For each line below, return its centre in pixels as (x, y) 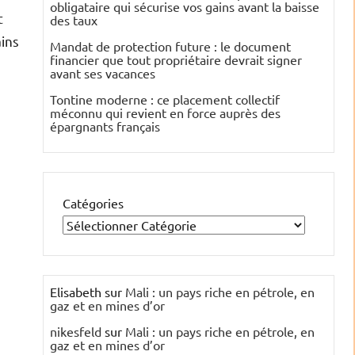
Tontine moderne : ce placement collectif (165, 99)
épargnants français (105, 126)
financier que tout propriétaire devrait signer (176, 60)
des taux (74, 20)
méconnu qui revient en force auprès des (165, 113)
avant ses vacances (103, 73)
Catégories (93, 203)
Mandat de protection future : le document (170, 46)
